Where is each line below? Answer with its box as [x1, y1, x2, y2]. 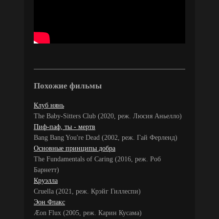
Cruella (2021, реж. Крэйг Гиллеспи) [34, 187, 141, 195]
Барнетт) [34, 166, 59, 174]
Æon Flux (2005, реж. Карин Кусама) [34, 209, 142, 217]
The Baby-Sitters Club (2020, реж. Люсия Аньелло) [34, 112, 182, 120]
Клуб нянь [34, 101, 64, 109]
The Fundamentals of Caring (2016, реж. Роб [34, 155, 161, 163]
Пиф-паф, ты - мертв [34, 123, 95, 131]
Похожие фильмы [34, 81, 102, 90]
